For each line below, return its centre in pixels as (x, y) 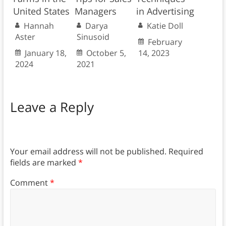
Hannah (39, 26)
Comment (30, 183)
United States (41, 11)
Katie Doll (165, 26)
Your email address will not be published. (88, 151)
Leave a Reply (52, 107)
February (165, 42)
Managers (95, 11)
